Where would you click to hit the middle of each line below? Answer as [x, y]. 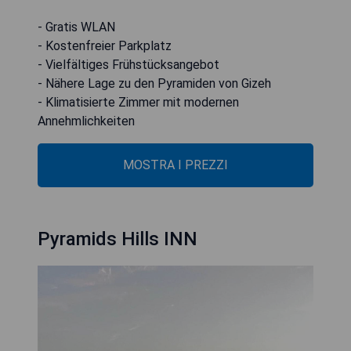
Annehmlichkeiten [86, 121]
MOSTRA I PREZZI [175, 165]
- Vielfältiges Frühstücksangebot [128, 64]
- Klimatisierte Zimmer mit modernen [138, 102]
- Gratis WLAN [76, 27]
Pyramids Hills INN [118, 239]
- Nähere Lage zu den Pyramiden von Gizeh [154, 83]
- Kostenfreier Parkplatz [105, 45]
